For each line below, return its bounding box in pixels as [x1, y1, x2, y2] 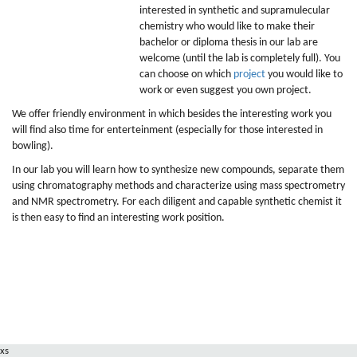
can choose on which [139, 69, 233, 80]
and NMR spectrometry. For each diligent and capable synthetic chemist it [12, 196, 342, 208]
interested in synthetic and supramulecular [139, 5, 330, 17]
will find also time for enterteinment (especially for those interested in [12, 124, 323, 136]
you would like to [265, 69, 343, 80]
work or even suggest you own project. [139, 84, 312, 96]
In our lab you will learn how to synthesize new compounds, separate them [12, 164, 344, 176]
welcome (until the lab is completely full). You [139, 53, 340, 65]
